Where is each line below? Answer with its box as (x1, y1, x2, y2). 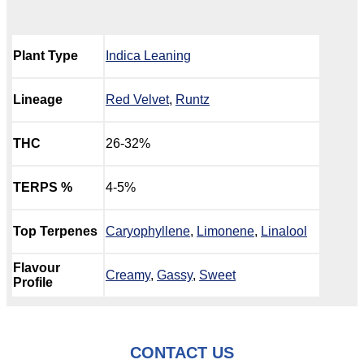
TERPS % (13, 180, 72, 194)
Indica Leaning (106, 48, 191, 63)
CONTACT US (130, 343, 234, 362)
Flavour (13, 260, 60, 275)
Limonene (197, 223, 254, 238)
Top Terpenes (13, 223, 97, 238)
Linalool (261, 223, 307, 238)
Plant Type (13, 48, 78, 63)
